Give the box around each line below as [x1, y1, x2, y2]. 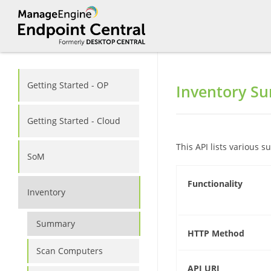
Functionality [188, 178, 243, 189]
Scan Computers [36, 245, 103, 256]
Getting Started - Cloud [27, 115, 120, 126]
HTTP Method [188, 227, 244, 239]
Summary [36, 218, 75, 229]
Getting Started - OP [27, 79, 108, 91]
